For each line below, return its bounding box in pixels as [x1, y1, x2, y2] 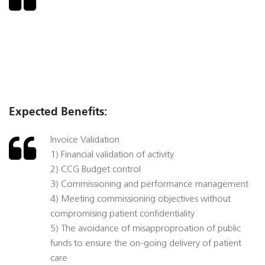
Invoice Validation [50, 135, 119, 146]
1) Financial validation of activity [50, 150, 174, 160]
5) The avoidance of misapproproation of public [50, 224, 241, 234]
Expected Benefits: [9, 105, 107, 119]
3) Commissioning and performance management [50, 180, 248, 190]
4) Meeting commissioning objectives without [50, 195, 231, 205]
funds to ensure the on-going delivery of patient [50, 239, 241, 249]
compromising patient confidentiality [50, 209, 195, 219]
